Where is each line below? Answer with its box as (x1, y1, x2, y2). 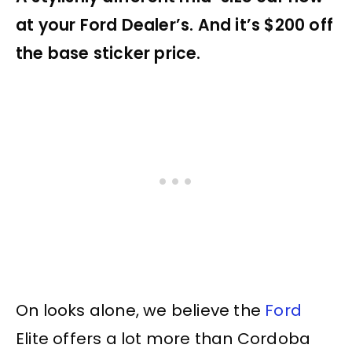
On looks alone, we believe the (16, 299, 266, 322)
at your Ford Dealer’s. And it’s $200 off (16, 14, 334, 37)
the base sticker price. (16, 42, 201, 65)
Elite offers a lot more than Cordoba (16, 328, 311, 350)
